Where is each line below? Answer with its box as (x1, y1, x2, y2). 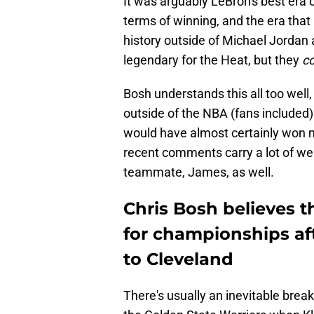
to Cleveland (123, 249, 233, 270)
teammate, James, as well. (123, 165, 277, 180)
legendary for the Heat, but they (123, 53, 302, 68)
